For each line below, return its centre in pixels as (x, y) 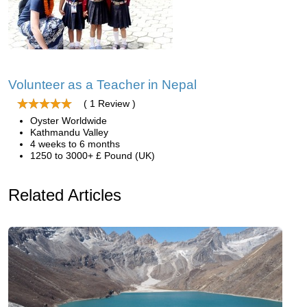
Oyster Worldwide (69, 121)
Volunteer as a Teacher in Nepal (102, 85)
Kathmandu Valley (69, 132)
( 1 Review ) (110, 103)
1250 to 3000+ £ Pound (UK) (93, 156)
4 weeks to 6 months (75, 144)
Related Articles (65, 195)
